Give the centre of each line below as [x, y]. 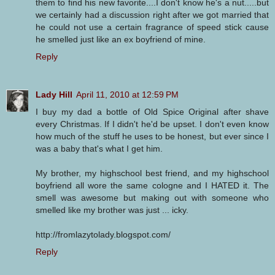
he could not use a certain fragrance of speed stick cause [152, 27]
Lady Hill [54, 94]
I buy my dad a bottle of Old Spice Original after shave [152, 111]
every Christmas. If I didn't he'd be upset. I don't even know [152, 124]
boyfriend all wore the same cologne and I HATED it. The [152, 185]
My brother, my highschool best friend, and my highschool [152, 173]
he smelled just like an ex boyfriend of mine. [121, 39]
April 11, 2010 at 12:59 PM [127, 94]
